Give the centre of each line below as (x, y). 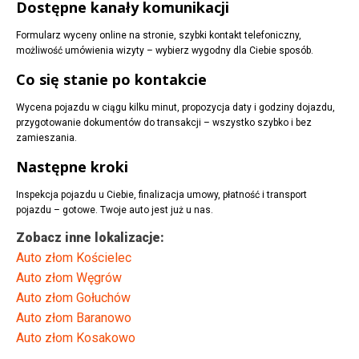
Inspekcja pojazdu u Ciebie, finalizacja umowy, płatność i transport (161, 195)
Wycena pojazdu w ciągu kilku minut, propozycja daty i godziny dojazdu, (175, 108)
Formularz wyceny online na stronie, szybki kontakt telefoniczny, (159, 36)
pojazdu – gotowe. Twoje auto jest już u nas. (115, 210)
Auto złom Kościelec (74, 258)
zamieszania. (46, 138)
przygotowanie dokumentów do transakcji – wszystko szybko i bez (164, 123)
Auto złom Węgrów (69, 278)
